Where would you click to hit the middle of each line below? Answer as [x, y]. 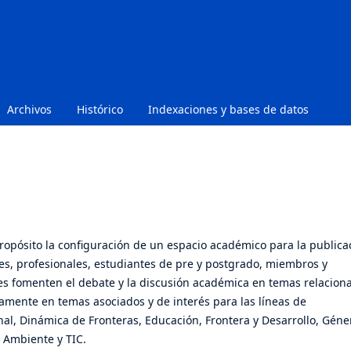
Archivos [29, 109]
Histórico [100, 109]
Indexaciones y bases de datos [228, 109]
